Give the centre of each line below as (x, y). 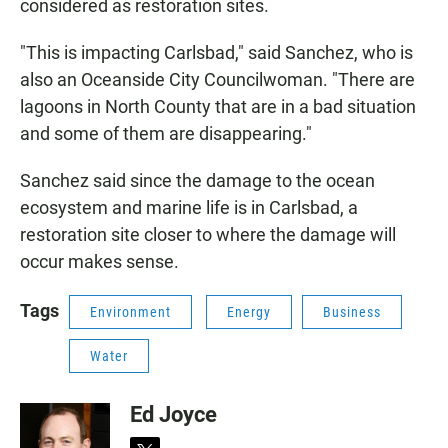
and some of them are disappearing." (166, 133)
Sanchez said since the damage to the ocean (197, 180)
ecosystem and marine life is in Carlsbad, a (189, 207)
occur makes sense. (99, 261)
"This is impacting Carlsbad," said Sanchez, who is (216, 52)
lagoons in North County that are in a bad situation (218, 106)
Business (352, 312)
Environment (130, 312)
